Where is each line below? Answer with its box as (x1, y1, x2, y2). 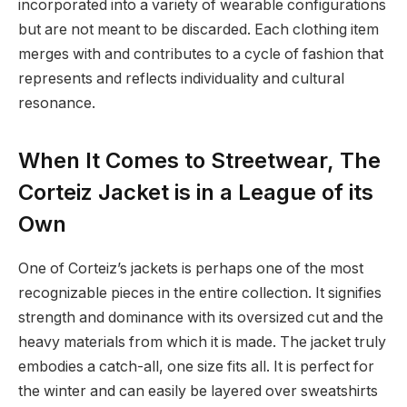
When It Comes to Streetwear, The (18, 147, 381, 174)
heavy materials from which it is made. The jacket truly (18, 333, 386, 352)
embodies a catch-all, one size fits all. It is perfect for (18, 358, 374, 376)
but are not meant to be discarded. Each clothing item (18, 21, 379, 39)
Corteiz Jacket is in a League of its (18, 179, 373, 206)
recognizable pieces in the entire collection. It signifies (18, 284, 382, 303)
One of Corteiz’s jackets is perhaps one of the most (18, 260, 363, 278)
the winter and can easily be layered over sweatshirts (18, 382, 378, 401)
